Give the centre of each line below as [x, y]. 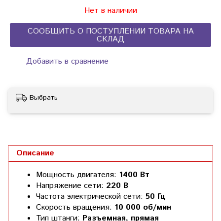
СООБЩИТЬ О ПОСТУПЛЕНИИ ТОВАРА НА [110, 31]
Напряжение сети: [70, 186]
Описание [35, 153]
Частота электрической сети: [90, 197]
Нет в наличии [110, 11]
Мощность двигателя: [76, 175]
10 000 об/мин [143, 208]
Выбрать [44, 98]
